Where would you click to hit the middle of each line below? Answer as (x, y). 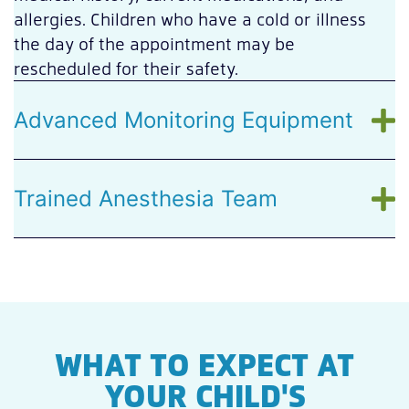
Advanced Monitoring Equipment (184, 121)
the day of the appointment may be (154, 44)
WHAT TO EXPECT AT (204, 364)
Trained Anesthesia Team (146, 199)
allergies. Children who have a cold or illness (190, 19)
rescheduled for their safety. (126, 68)
